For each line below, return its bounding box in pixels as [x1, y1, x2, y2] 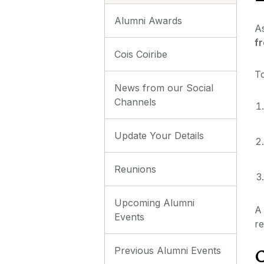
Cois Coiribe [114, 48, 167, 60]
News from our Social [114, 81, 213, 94]
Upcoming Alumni [114, 196, 194, 209]
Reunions [114, 163, 156, 175]
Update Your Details [114, 129, 204, 141]
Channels [114, 95, 156, 108]
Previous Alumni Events [114, 244, 221, 256]
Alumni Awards [114, 14, 182, 27]
